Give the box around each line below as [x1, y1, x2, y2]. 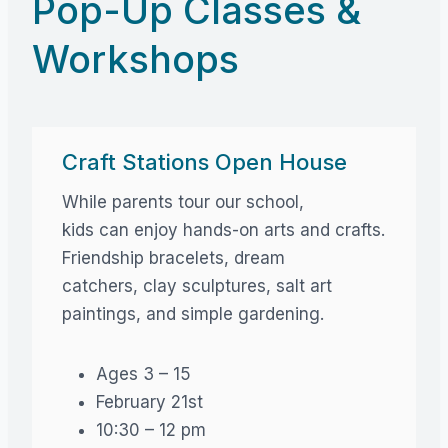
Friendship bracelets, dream [62, 247, 285, 268]
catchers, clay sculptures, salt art [62, 275, 332, 296]
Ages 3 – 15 [96, 363, 191, 384]
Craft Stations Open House [62, 148, 347, 175]
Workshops [32, 35, 239, 82]
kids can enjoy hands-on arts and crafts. [62, 219, 385, 240]
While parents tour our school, [62, 191, 304, 212]
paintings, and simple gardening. [62, 303, 324, 324]
